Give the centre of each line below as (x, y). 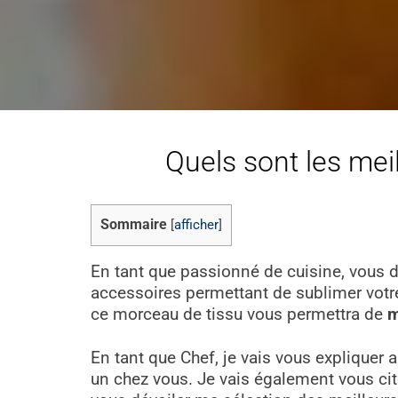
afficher (196, 226)
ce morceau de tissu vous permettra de (239, 314)
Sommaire (134, 225)
